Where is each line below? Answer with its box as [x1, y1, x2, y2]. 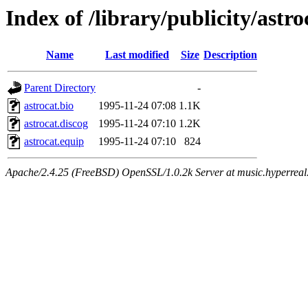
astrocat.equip [24, 135, 84, 148]
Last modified [105, 49, 169, 61]
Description [203, 49, 257, 61]
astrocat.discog [24, 118, 88, 130]
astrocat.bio [24, 100, 74, 112]
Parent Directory [24, 82, 96, 94]
